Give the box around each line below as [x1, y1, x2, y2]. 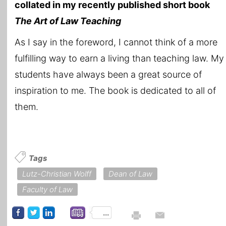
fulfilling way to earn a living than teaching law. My [15, 52, 224, 64]
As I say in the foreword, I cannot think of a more [15, 36, 217, 47]
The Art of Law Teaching [15, 15, 121, 26]
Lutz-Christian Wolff [22, 168, 91, 179]
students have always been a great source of [15, 69, 202, 80]
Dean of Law [108, 168, 152, 179]
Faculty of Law [22, 184, 73, 194]
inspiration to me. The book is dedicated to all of [15, 85, 216, 96]
